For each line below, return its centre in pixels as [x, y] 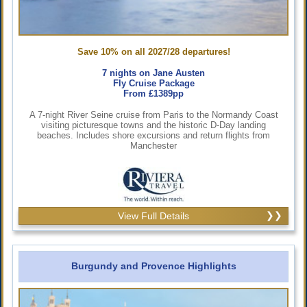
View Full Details [153, 216]
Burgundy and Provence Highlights [153, 266]
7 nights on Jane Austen [153, 73]
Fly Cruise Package [153, 83]
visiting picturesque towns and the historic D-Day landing [153, 125]
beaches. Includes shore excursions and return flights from [153, 135]
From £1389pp [153, 93]
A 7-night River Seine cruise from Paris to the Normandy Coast [153, 114]
